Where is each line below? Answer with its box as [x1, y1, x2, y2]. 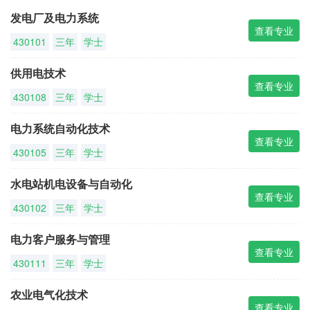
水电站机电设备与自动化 [10, 176, 132, 192]
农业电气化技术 [10, 286, 88, 302]
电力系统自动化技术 [10, 120, 110, 136]
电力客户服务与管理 [10, 231, 110, 247]
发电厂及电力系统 [10, 10, 99, 26]
